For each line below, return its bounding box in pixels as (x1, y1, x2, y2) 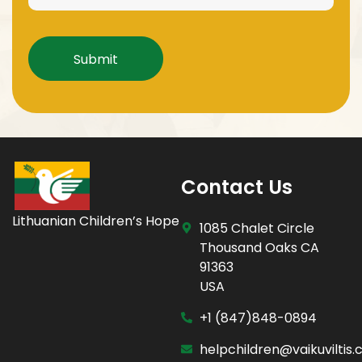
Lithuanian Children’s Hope (12, 211, 179, 230)
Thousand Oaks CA (199, 238, 319, 257)
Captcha (27, 24, 90, 44)
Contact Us (181, 173, 293, 200)
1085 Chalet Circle (199, 218, 314, 238)
